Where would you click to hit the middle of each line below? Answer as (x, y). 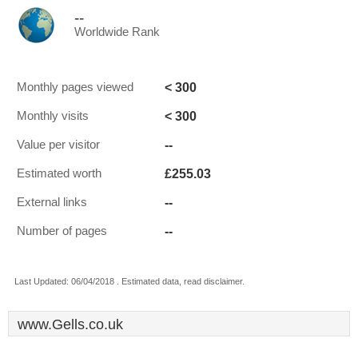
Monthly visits (53, 116)
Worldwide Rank (117, 32)
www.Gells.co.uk (70, 324)
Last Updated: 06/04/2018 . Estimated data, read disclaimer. (129, 281)
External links (52, 202)
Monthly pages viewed (75, 87)
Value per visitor (58, 145)
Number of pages (62, 231)
